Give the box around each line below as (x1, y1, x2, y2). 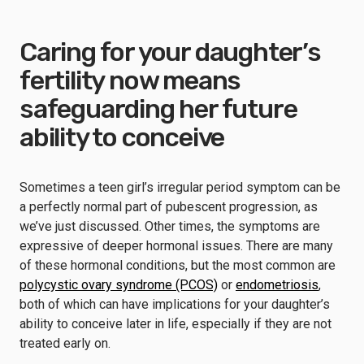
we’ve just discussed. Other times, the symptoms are (19, 219, 320, 234)
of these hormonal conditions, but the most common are (19, 258, 336, 273)
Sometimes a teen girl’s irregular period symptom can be (19, 180, 340, 195)
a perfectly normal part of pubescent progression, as (19, 199, 318, 214)
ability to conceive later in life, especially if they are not (19, 316, 331, 331)
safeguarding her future (19, 93, 297, 124)
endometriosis (236, 277, 318, 292)
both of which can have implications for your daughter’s (19, 297, 330, 312)
